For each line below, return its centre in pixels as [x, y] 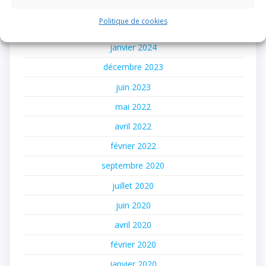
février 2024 [133, 28]
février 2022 [133, 146]
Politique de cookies [133, 21]
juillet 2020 [133, 185]
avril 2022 [133, 126]
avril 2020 [133, 224]
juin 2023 [133, 87]
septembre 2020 [133, 166]
